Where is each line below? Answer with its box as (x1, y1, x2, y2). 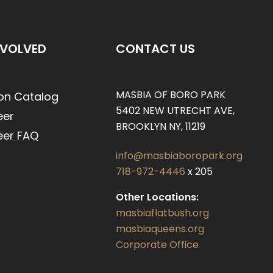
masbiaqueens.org (115, 222, 204, 236)
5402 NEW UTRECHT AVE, (115, 104, 235, 118)
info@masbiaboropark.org (115, 149, 243, 163)
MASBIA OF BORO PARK (115, 88, 225, 102)
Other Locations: (115, 190, 199, 204)
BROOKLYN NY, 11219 (115, 119, 205, 133)
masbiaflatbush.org (115, 206, 209, 220)
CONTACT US (115, 40, 195, 57)
